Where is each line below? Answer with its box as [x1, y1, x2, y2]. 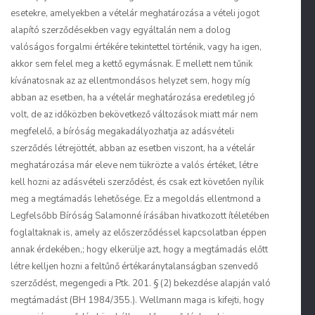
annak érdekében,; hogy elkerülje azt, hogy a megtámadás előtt [11, 243, 268, 256]
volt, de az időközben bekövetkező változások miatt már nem [11, 108, 258, 121]
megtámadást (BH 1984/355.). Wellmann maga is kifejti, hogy [11, 294, 264, 307]
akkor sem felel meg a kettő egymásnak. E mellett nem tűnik [11, 58, 252, 70]
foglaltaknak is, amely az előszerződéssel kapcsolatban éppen [11, 226, 266, 239]
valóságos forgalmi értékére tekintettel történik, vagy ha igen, [11, 41, 262, 53]
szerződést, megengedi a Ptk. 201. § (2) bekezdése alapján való [11, 277, 271, 290]
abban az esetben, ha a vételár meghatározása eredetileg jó [11, 91, 255, 104]
